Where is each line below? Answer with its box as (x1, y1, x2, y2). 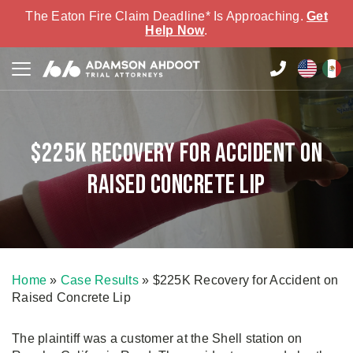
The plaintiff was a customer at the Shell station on (12, 332, 302, 345)
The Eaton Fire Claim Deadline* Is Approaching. (25, 9, 307, 23)
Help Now (145, 24, 205, 37)
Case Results (60, 273, 139, 287)
